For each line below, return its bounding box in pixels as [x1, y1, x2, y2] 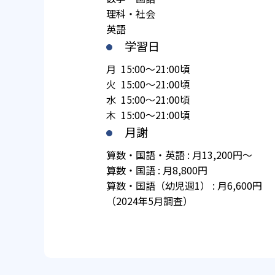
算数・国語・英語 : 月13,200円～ [106, 147, 252, 163]
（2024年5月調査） [106, 193, 193, 209]
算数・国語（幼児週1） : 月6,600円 [106, 178, 262, 193]
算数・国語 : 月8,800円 [106, 163, 207, 178]
